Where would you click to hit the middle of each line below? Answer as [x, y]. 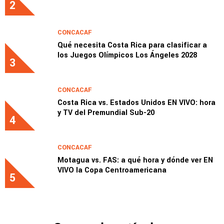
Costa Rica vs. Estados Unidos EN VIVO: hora [136, 106]
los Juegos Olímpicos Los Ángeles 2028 [127, 58]
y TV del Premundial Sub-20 [106, 116]
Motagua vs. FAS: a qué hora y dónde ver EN [135, 163]
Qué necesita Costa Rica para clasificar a [132, 48]
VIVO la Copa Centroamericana [112, 173]
